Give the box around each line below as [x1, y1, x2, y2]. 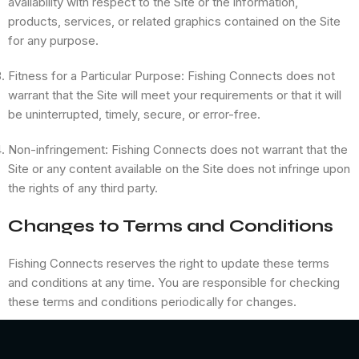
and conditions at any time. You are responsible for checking [8, 275, 340, 291]
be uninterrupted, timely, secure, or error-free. [8, 107, 260, 123]
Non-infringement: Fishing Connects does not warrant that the [8, 142, 348, 158]
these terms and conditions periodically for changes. [8, 294, 296, 310]
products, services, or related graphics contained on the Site [8, 14, 341, 30]
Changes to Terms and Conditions [8, 216, 333, 237]
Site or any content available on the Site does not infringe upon [8, 161, 350, 177]
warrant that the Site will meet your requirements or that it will [8, 87, 341, 103]
